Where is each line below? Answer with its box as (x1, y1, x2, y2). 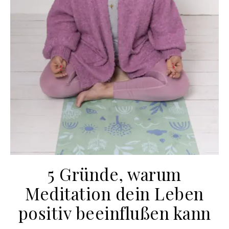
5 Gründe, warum (48, 163, 181, 186)
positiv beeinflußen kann (18, 201, 211, 224)
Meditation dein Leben (25, 182, 204, 205)
